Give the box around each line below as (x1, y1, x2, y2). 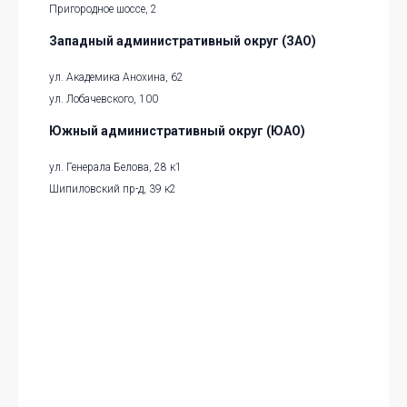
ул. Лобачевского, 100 (49, 93, 158, 106)
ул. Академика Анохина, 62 (49, 71, 184, 84)
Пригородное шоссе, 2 (49, 3, 157, 16)
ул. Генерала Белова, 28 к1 (49, 161, 182, 174)
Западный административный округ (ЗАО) (49, 34, 316, 49)
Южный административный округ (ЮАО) (49, 124, 305, 139)
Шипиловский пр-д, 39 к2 (49, 183, 176, 196)
